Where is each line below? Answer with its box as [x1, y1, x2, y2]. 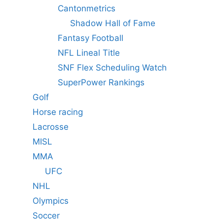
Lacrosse [32, 121, 69, 132]
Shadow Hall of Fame [70, 18, 155, 28]
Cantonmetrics [57, 3, 115, 13]
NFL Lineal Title [57, 47, 120, 58]
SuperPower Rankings [57, 77, 145, 87]
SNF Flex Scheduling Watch [57, 62, 167, 73]
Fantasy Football [57, 33, 123, 43]
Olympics [32, 195, 69, 206]
